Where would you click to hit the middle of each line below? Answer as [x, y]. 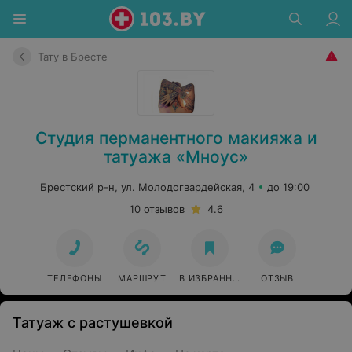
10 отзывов [157, 209]
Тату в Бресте [73, 56]
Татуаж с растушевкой [93, 323]
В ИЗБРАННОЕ [213, 278]
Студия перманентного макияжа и [176, 138]
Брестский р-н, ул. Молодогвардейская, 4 [147, 187]
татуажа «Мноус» [176, 157]
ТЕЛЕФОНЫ [75, 278]
